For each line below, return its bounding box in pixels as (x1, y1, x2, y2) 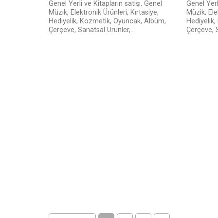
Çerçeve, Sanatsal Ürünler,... (49, 26, 135, 35)
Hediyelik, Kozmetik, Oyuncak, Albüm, (49, 17, 166, 26)
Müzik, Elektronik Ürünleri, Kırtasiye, (49, 8, 159, 17)
